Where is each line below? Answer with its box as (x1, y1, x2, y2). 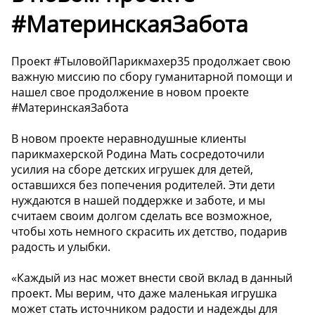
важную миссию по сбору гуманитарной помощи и (11, 69, 292, 85)
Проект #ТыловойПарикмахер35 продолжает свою (11, 53, 290, 70)
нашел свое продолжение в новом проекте (11, 84, 249, 101)
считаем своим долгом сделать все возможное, (11, 208, 272, 224)
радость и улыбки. (11, 239, 110, 255)
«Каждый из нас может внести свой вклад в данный (11, 270, 292, 286)
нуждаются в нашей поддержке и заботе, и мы (11, 193, 265, 209)
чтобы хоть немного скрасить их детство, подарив (11, 224, 287, 240)
